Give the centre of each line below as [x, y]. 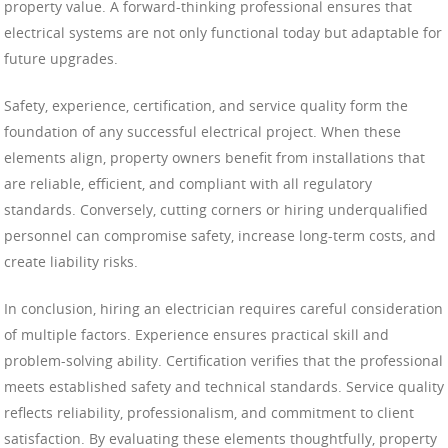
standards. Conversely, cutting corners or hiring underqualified [216, 209]
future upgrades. [61, 58]
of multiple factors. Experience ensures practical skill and [196, 334]
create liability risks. [71, 261]
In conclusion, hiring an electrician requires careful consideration [223, 308]
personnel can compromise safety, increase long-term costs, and [220, 235]
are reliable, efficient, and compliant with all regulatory [188, 183]
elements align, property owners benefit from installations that [214, 157]
